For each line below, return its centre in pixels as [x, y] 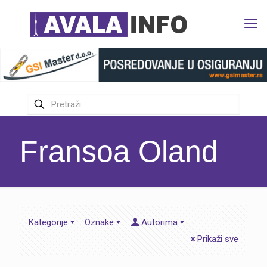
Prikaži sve [218, 239]
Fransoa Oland [119, 152]
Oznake [99, 223]
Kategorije [48, 223]
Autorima [159, 223]
